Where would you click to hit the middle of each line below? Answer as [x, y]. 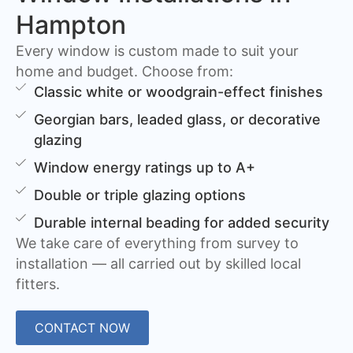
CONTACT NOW [82, 328]
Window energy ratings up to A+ [145, 168]
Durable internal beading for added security [182, 223]
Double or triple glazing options [140, 195]
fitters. [38, 284]
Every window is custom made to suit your [157, 51]
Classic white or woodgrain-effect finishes [179, 92]
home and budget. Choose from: [124, 72]
